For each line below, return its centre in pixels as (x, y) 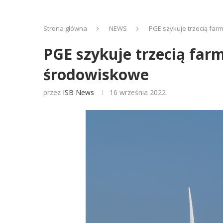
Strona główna (65, 28)
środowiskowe (96, 74)
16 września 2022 (138, 92)
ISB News (78, 92)
